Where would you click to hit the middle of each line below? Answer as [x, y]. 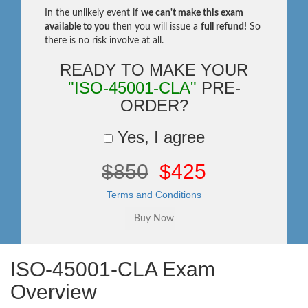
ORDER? [154, 106]
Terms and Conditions [154, 195]
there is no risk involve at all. [104, 41]
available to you [77, 27]
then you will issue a [155, 27]
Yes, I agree [158, 137]
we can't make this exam [192, 13]
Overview [54, 292]
